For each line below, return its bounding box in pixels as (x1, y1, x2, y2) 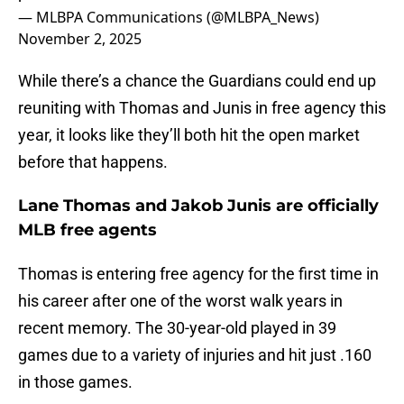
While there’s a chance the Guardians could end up (18, 71, 376, 91)
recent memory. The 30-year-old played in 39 (18, 318, 336, 338)
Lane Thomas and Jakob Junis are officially (18, 196, 379, 216)
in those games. (18, 372, 136, 392)
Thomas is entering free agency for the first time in (18, 264, 379, 284)
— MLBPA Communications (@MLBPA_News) (18, 7, 319, 28)
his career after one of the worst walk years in (18, 291, 343, 311)
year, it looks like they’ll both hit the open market (18, 125, 360, 145)
